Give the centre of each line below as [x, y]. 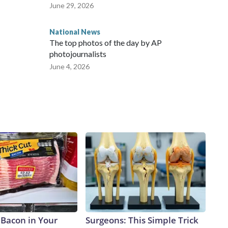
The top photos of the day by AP [106, 43]
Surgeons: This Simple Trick [142, 220]
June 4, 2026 [69, 67]
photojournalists [78, 54]
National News [75, 32]
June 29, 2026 [72, 6]
